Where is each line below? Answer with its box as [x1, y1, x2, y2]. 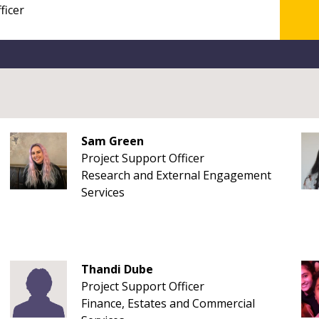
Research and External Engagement [80, 167, 271, 183]
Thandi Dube [80, 261, 153, 277]
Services [80, 184, 125, 200]
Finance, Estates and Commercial [80, 296, 255, 311]
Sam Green [80, 133, 144, 149]
